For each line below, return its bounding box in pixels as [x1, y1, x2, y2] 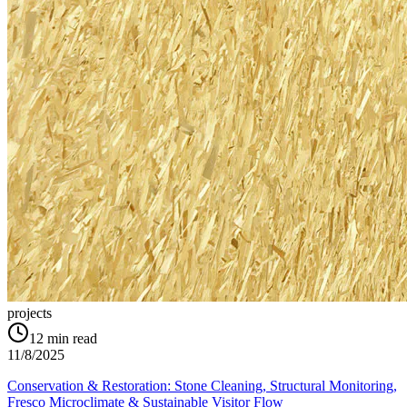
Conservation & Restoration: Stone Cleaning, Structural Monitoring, [7, 378, 397, 394]
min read [47, 331, 97, 347]
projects [7, 305, 52, 322]
